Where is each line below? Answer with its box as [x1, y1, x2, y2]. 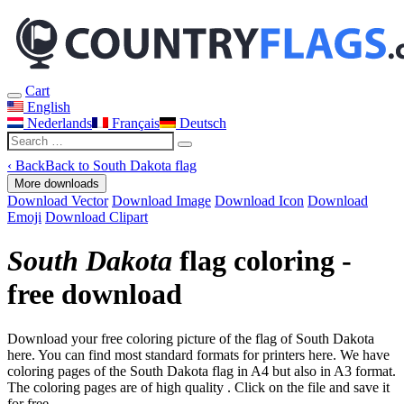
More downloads [14, 177, 99, 190]
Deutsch [176, 115, 226, 131]
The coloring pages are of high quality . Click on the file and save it [7, 379, 390, 395]
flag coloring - [172, 244, 352, 278]
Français [108, 115, 160, 131]
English [23, 99, 70, 115]
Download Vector [7, 193, 108, 208]
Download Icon [215, 193, 304, 208]
